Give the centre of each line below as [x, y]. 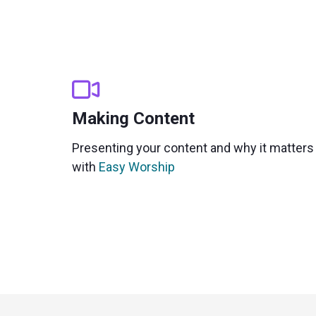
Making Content [133, 119]
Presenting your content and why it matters [193, 148]
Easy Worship [137, 167]
